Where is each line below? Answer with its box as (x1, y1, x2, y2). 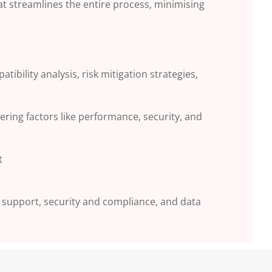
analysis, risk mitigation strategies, (41, 67, 198, 81)
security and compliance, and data (44, 194, 201, 208)
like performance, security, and (61, 109, 202, 123)
